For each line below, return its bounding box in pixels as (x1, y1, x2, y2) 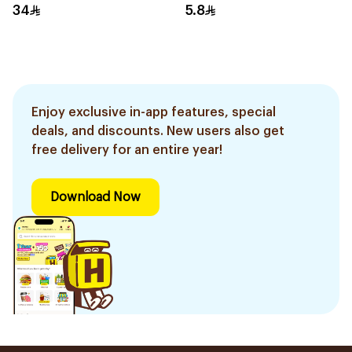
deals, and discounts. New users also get (31, 125, 284, 137)
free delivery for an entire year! (31, 144, 222, 156)
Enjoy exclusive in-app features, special (31, 106, 276, 119)
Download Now (50, 191, 141, 203)
